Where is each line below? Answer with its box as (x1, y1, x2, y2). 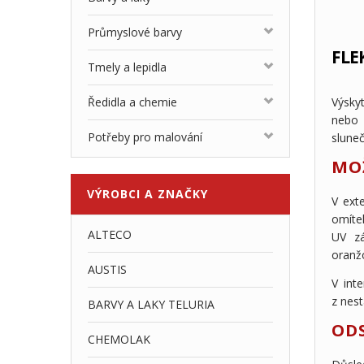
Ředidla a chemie (88, 94, 177, 110)
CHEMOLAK (88, 331, 150, 347)
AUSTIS (88, 262, 127, 277)
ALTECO (88, 227, 132, 242)
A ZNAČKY (141, 186, 208, 201)
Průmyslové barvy (88, 24, 182, 40)
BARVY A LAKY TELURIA (88, 297, 214, 312)
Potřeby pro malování (88, 129, 202, 145)
